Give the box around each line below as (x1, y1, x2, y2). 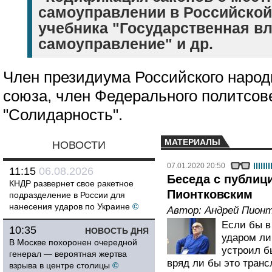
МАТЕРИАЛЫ (165, 137, 220, 147)
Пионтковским (167, 188, 253, 201)
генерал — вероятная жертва (9, 249, 127, 259)
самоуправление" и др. (38, 35, 213, 52)
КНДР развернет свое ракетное (9, 178, 134, 188)
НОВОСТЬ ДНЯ (85, 226, 149, 236)
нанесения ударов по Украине (9, 202, 130, 211)
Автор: (167, 205, 205, 216)
